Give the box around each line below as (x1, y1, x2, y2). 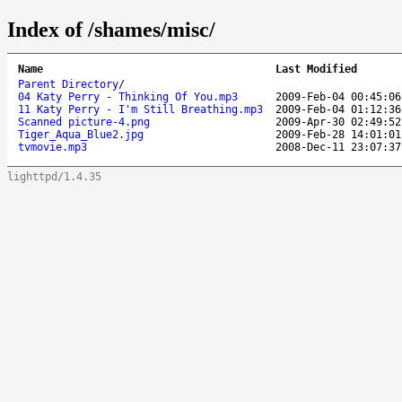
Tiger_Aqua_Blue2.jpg (18, 127, 144, 141)
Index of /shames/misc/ (7, 17, 215, 41)
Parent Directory (18, 77, 118, 91)
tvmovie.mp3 (18, 140, 87, 153)
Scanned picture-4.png (18, 115, 150, 128)
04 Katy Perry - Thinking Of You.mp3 (18, 90, 238, 103)
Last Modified (275, 62, 357, 75)
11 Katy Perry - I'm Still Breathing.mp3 (18, 102, 263, 116)
